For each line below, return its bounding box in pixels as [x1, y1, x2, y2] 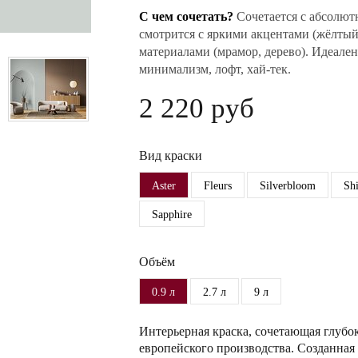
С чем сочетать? [139, 10, 233, 23]
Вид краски [139, 149, 202, 162]
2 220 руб [139, 93, 254, 124]
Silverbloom [260, 180, 316, 192]
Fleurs [204, 180, 232, 192]
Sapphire [152, 209, 192, 221]
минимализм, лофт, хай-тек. [139, 62, 291, 76]
